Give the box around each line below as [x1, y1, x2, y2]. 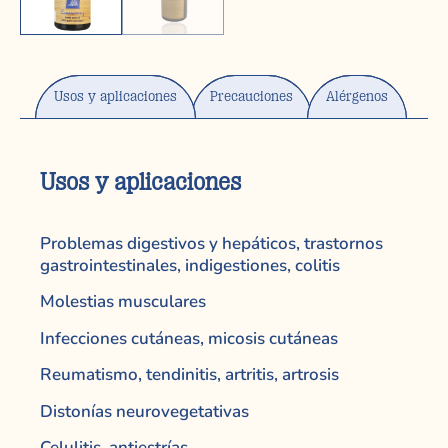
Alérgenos [326, 88, 388, 105]
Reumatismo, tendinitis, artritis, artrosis [40, 363, 339, 387]
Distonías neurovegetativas [40, 399, 249, 423]
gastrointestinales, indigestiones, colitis [40, 254, 340, 277]
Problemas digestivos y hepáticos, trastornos [40, 232, 383, 255]
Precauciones [210, 88, 293, 105]
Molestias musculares [40, 290, 206, 314]
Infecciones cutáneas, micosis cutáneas [40, 326, 338, 350]
